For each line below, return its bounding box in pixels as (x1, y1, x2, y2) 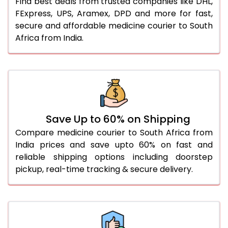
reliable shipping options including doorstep (15, 151, 213, 163)
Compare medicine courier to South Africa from (15, 126, 213, 138)
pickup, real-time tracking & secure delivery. (15, 163, 193, 175)
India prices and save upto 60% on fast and (15, 138, 213, 151)
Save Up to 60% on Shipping (46, 111, 190, 126)
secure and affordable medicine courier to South (15, 19, 213, 32)
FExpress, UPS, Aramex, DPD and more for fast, (15, 7, 213, 19)
